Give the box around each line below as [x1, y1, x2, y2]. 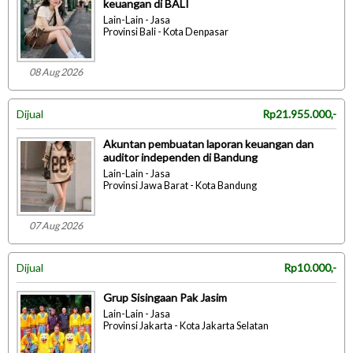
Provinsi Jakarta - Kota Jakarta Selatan [103, 320, 269, 333]
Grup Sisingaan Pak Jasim [103, 291, 227, 305]
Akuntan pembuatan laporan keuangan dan [103, 137, 314, 151]
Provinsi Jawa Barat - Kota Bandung [103, 180, 257, 192]
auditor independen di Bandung [103, 150, 258, 165]
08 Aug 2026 [29, 66, 83, 79]
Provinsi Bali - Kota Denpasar [103, 26, 229, 39]
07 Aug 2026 [29, 220, 83, 232]
